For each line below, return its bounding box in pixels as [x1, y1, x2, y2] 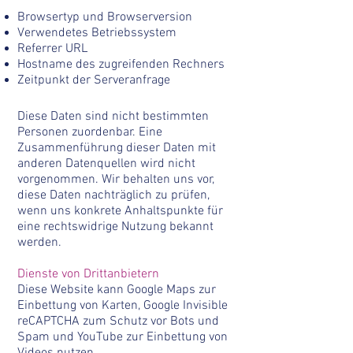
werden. [17, 235, 61, 251]
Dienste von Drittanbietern [17, 266, 159, 282]
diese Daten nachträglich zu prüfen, [17, 188, 210, 203]
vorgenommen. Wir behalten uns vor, [17, 172, 214, 188]
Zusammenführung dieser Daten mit [17, 140, 216, 156]
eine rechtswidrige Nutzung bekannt [17, 219, 214, 235]
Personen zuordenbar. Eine [17, 124, 162, 140]
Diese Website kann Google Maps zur [17, 282, 216, 298]
